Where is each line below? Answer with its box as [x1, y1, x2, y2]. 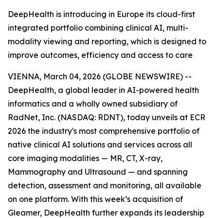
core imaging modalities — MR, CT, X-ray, [8, 153, 163, 163]
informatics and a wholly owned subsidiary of [8, 99, 178, 109]
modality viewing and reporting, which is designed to [8, 36, 206, 46]
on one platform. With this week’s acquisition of [8, 194, 183, 204]
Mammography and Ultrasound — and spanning [8, 167, 188, 177]
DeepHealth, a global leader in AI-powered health [8, 85, 199, 95]
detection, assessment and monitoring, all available [8, 181, 201, 190]
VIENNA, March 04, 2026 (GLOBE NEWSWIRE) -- [8, 72, 192, 81]
